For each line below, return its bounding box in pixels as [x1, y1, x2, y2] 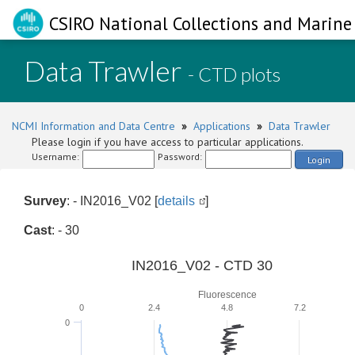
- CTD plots [188, 63, 281, 86]
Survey [24, 194, 67, 208]
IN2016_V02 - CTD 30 [132, 258, 273, 273]
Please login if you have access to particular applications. [32, 135, 303, 149]
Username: [32, 151, 79, 162]
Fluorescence [197, 289, 257, 300]
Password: [158, 151, 202, 162]
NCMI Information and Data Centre [12, 119, 175, 133]
